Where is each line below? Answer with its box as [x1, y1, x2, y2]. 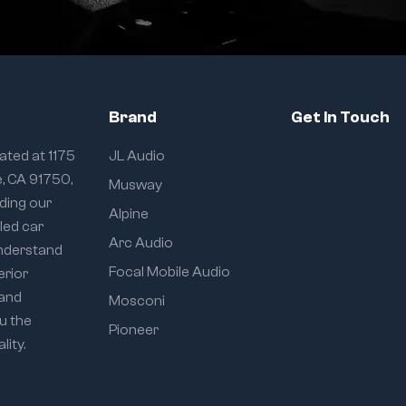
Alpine [108, 206, 149, 223]
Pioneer [108, 322, 159, 339]
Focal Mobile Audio [108, 264, 230, 281]
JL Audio [108, 148, 165, 165]
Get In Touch [291, 108, 391, 128]
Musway [108, 177, 162, 194]
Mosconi [108, 293, 165, 310]
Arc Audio [108, 235, 173, 252]
